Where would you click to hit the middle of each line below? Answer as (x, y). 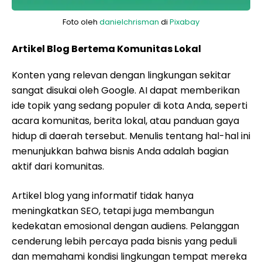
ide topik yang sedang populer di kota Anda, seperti (130, 106)
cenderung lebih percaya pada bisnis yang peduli (124, 241)
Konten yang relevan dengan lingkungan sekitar (121, 75)
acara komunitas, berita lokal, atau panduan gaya (125, 121)
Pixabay (185, 22)
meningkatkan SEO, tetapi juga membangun (113, 211)
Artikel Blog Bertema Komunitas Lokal (106, 49)
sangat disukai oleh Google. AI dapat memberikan (126, 90)
